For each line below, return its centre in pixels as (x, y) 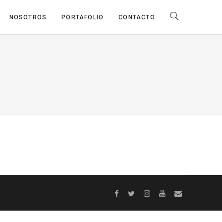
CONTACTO (137, 17)
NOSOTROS (28, 17)
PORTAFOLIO (83, 17)
